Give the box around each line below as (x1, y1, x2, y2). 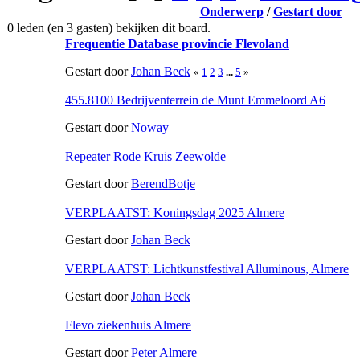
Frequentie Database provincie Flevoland (65, 36, 289, 51)
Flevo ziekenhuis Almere (65, 317, 191, 332)
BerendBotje (131, 176, 195, 190)
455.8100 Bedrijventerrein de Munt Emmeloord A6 (65, 92, 325, 107)
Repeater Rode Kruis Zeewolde (65, 149, 226, 163)
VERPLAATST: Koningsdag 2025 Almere (65, 205, 284, 219)
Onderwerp (199, 4, 264, 18)
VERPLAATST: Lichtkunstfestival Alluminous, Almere (65, 261, 349, 276)
